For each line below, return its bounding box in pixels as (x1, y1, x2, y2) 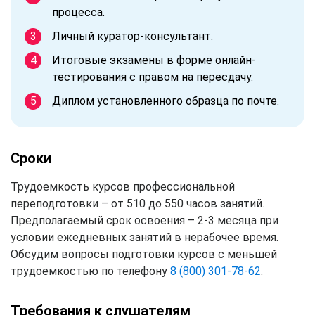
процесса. (52, 5, 105, 19)
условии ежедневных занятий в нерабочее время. (11, 230, 278, 244)
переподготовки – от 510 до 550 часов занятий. (11, 196, 264, 210)
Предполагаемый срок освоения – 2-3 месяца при (11, 213, 278, 227)
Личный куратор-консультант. (52, 29, 213, 43)
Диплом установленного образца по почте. (52, 94, 279, 108)
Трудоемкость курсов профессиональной (11, 179, 235, 193)
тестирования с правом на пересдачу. (52, 70, 253, 84)
